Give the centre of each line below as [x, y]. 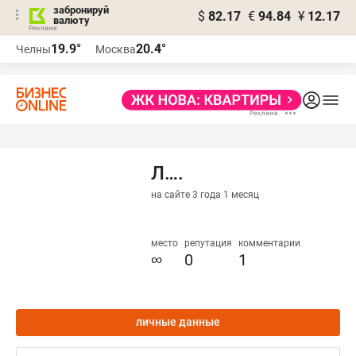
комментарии [269, 243]
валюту [72, 20]
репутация [208, 243]
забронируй [81, 10]
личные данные [178, 322]
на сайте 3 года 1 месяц [205, 195]
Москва [116, 49]
